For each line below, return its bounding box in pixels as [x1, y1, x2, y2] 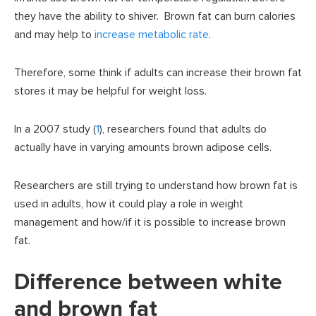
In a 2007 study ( [14, 122, 96, 137]
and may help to [14, 28, 95, 42]
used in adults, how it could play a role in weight [14, 197, 243, 212]
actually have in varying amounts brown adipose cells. [14, 140, 272, 155]
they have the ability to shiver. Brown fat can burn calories [14, 9, 296, 24]
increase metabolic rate [95, 28, 209, 42]
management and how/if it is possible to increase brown [14, 215, 286, 230]
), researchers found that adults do [99, 122, 267, 137]
